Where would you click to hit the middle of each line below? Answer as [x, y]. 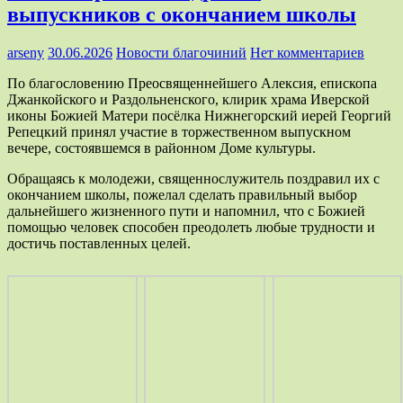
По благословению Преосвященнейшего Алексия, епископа [192, 83]
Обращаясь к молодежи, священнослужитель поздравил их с [193, 178]
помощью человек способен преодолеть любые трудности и [191, 227]
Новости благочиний [181, 52]
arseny [26, 52]
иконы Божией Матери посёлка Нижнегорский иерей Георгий [199, 115]
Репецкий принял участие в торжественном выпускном [179, 131]
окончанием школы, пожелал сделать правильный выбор [182, 194]
